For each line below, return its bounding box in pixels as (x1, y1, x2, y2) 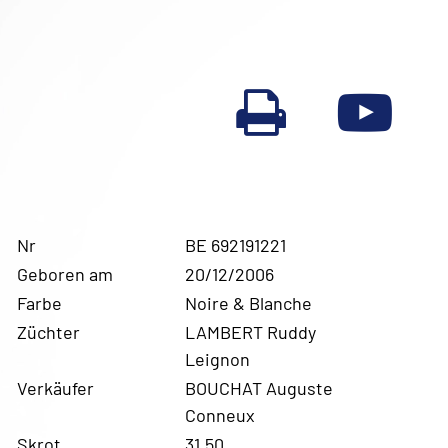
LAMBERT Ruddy (185, 320, 317, 343)
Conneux (185, 403, 256, 426)
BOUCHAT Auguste (185, 376, 334, 399)
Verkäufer (17, 376, 95, 399)
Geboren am (17, 262, 114, 285)
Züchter (17, 320, 81, 343)
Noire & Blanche (185, 291, 313, 314)
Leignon (185, 347, 251, 370)
